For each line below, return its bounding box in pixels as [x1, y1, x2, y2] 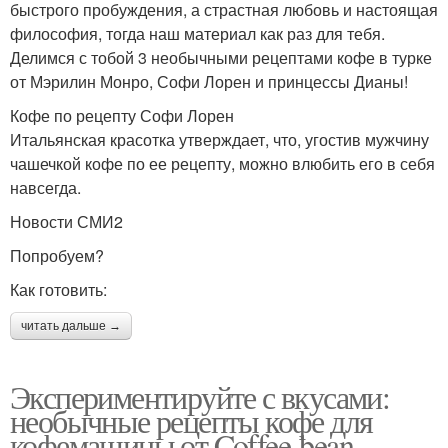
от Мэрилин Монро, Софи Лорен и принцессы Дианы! [10, 69, 408, 93]
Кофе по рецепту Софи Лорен [10, 103, 234, 127]
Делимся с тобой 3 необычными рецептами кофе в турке [10, 45, 432, 69]
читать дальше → [21, 318, 121, 333]
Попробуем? [10, 243, 104, 267]
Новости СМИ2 [10, 209, 123, 233]
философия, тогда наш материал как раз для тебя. [10, 21, 385, 45]
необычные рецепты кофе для [10, 398, 373, 442]
